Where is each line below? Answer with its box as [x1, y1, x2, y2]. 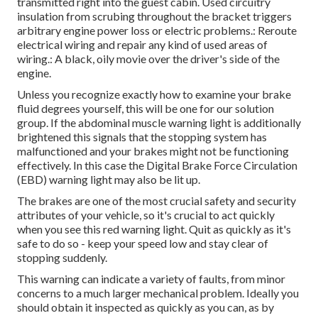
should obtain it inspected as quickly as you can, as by [17, 300, 274, 314]
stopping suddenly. [17, 251, 107, 265]
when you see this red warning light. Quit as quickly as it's [17, 222, 291, 236]
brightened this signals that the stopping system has [17, 130, 267, 144]
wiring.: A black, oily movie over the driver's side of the [17, 52, 280, 66]
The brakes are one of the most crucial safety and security [17, 194, 296, 208]
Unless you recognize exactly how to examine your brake [17, 87, 291, 102]
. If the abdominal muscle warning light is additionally [46, 116, 301, 130]
